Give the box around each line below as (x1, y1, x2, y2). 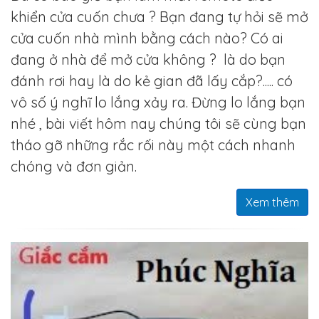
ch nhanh (234, 135, 296, 154)
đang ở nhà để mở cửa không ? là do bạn (11, 50, 286, 68)
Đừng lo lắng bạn (192, 93, 305, 111)
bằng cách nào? (141, 28, 251, 47)
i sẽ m (261, 7, 300, 26)
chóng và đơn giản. (11, 157, 137, 175)
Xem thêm (246, 194, 299, 209)
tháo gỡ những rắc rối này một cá (11, 135, 234, 154)
